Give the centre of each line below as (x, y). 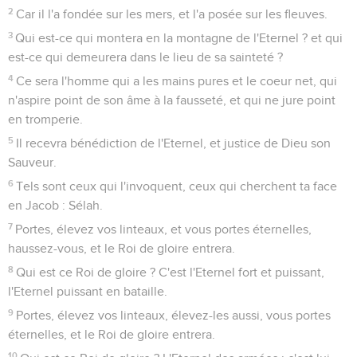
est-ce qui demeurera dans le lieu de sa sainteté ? (145, 57)
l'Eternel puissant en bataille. (88, 291)
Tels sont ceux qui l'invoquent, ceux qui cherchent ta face (177, 186)
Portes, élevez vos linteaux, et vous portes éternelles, (164, 229)
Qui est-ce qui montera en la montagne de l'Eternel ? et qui (179, 38)
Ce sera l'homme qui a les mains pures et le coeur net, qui (177, 81)
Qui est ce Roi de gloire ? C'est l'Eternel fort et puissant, (171, 272)
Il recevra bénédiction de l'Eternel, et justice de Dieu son (174, 143)
